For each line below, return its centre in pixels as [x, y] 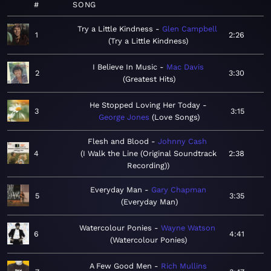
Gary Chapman [178, 190]
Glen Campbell [189, 29]
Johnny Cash [182, 142]
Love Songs [176, 117]
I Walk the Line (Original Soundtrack [149, 154]
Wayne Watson [188, 228]
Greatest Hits [149, 79]
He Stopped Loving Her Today [145, 105]
